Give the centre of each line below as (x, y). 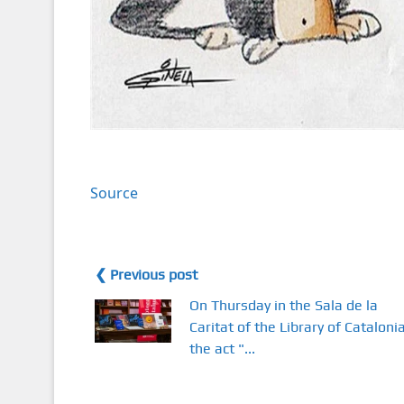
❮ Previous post (146, 275)
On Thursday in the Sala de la (283, 306)
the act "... (222, 349)
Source (114, 193)
